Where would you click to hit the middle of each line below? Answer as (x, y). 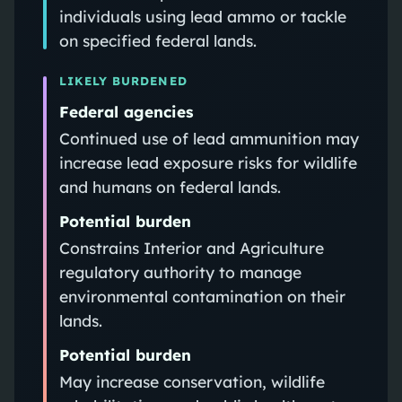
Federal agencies (126, 111)
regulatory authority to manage (180, 271)
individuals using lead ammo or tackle (202, 16)
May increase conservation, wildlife (192, 381)
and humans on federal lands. (170, 186)
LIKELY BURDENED (123, 80)
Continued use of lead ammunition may (209, 138)
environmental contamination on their (202, 296)
